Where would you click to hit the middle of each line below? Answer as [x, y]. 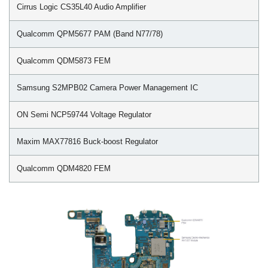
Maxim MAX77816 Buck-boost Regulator [87, 141]
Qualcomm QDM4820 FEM [64, 168]
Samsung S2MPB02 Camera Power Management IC [107, 88]
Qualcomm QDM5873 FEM [64, 61]
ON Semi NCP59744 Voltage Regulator [84, 115]
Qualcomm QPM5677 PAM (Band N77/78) [90, 34]
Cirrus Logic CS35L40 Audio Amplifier [81, 7]
